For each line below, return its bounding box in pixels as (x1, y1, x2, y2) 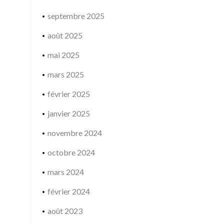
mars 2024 (47, 167, 84, 176)
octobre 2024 (47, 147, 95, 157)
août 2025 (47, 30, 82, 40)
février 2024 (47, 186, 90, 196)
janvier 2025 (47, 108, 90, 118)
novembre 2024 (47, 128, 102, 137)
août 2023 (47, 206, 82, 215)
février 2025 (47, 89, 90, 98)
